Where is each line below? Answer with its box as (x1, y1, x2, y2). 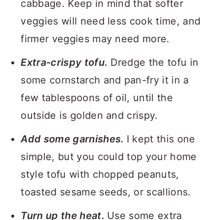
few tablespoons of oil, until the (21, 92, 173, 104)
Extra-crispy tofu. (21, 56, 108, 68)
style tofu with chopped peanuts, (21, 168, 179, 180)
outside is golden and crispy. (21, 110, 158, 121)
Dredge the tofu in (108, 56, 199, 68)
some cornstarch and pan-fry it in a (21, 74, 189, 86)
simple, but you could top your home (21, 151, 197, 163)
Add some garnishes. (21, 133, 127, 145)
